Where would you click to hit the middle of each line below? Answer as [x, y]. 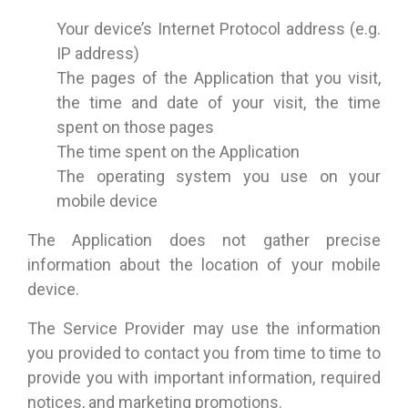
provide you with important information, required [204, 377]
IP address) [98, 53]
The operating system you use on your [219, 176]
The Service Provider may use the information [204, 328]
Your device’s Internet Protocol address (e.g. [219, 29]
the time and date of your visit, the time [219, 102]
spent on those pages [135, 127]
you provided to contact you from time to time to [204, 353]
